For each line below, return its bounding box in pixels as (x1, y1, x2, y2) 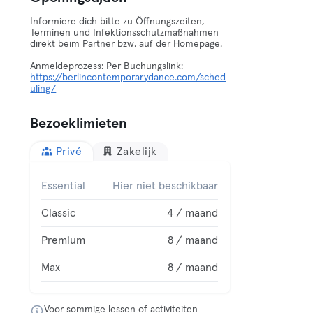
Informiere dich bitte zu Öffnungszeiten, (30, 17, 205, 27)
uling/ (30, 84, 57, 94)
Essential (41, 180, 86, 191)
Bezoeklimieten (30, 117, 128, 131)
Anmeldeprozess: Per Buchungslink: (30, 61, 184, 71)
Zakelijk (116, 146, 157, 157)
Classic (41, 208, 76, 219)
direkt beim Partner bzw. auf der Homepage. (30, 39, 223, 49)
